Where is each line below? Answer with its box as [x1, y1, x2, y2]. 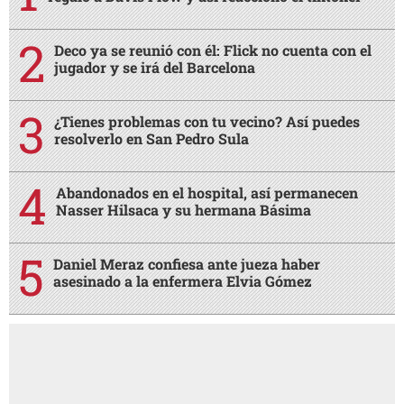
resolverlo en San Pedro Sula [54, 128, 249, 148]
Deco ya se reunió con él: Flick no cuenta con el [54, 40, 372, 60]
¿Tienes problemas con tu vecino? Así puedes [54, 111, 360, 131]
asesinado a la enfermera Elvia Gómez [53, 271, 312, 290]
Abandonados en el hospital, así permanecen [56, 182, 358, 202]
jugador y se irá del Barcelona [54, 57, 255, 77]
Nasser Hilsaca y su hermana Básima [56, 199, 311, 219]
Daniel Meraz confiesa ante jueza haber [53, 253, 320, 273]
